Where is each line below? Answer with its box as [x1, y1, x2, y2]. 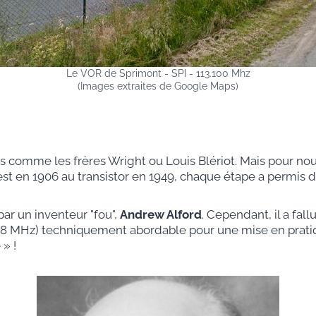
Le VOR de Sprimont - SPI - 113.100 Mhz [66, 68, 250, 80]
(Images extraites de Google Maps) [78, 80, 238, 92]
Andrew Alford [119, 207, 202, 222]
